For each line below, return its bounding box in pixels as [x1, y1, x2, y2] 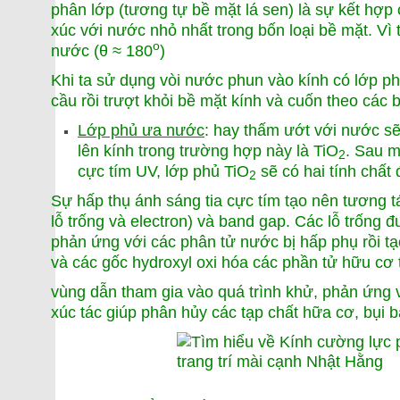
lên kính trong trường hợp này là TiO [78, 141, 338, 160]
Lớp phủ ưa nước [78, 121, 204, 139]
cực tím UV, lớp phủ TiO [78, 162, 249, 180]
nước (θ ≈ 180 [51, 41, 153, 60]
